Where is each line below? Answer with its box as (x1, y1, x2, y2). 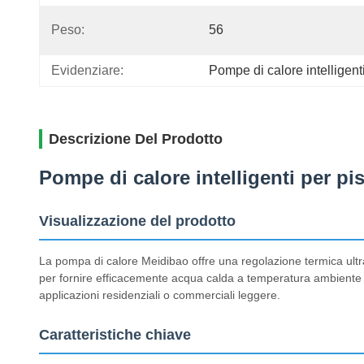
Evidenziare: (51, 63, 123, 77)
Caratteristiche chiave (39, 327, 191, 343)
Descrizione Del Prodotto (49, 131, 223, 147)
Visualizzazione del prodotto (39, 213, 236, 229)
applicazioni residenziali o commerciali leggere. (39, 288, 280, 301)
